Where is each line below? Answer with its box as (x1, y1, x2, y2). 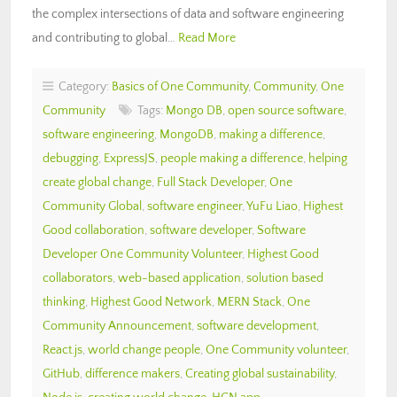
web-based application (118, 270, 241, 285)
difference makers (85, 366, 180, 381)
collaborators (43, 270, 113, 285)
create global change (43, 175, 152, 190)
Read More (178, 30, 236, 45)
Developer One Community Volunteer (43, 246, 242, 261)
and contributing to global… (32, 30, 178, 45)
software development (197, 318, 316, 333)
